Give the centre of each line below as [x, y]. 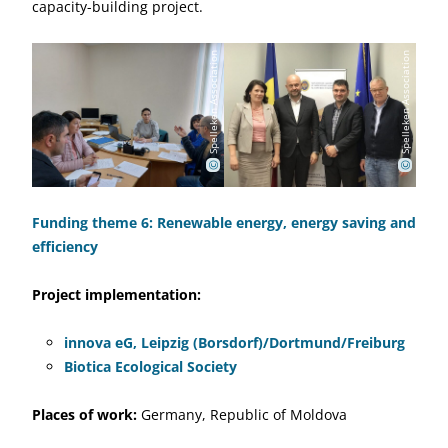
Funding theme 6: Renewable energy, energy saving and [224, 222]
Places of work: [86, 414]
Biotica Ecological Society [150, 366]
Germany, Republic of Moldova [244, 414]
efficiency [65, 246]
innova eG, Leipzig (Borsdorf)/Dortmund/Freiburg [234, 342]
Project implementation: [116, 294]
